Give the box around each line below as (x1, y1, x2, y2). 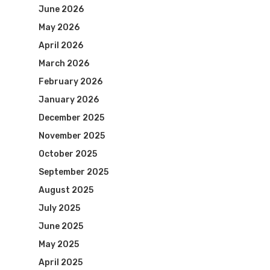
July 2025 (39, 202, 80, 213)
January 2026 (39, 94, 99, 105)
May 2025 (39, 239, 79, 250)
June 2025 (39, 221, 83, 231)
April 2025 (39, 257, 83, 268)
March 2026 (39, 58, 89, 69)
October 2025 (39, 148, 97, 159)
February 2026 (39, 76, 102, 87)
